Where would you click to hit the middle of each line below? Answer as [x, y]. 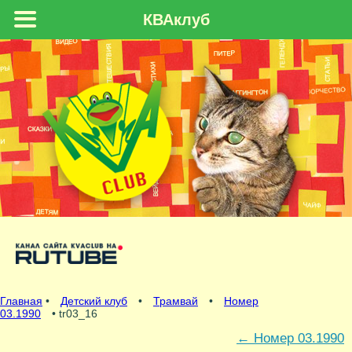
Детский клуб [94, 301]
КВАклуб [176, 20]
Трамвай [176, 301]
